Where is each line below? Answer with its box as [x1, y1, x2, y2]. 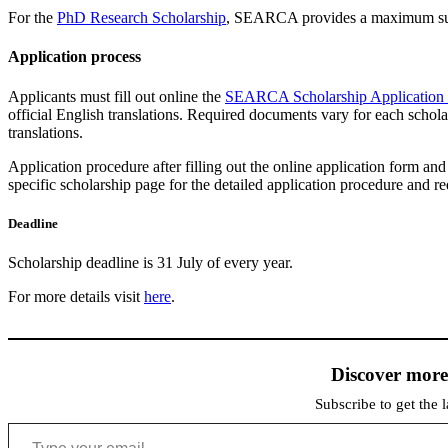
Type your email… [7, 412, 57, 430]
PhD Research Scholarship [57, 9, 226, 27]
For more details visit [8, 287, 144, 305]
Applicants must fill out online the [8, 87, 225, 105]
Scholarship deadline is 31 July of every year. [8, 253, 293, 271]
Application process [8, 48, 141, 66]
